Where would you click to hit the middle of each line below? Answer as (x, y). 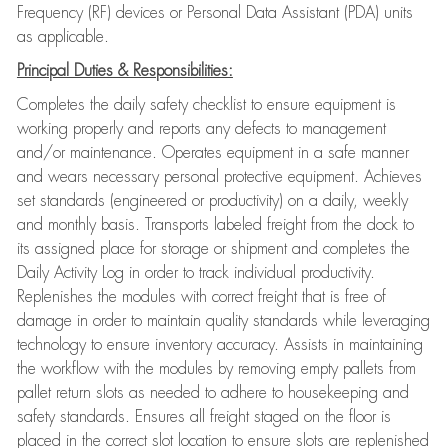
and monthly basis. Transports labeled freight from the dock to (215, 225)
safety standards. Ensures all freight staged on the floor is (203, 417)
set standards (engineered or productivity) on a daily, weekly (212, 201)
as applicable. (62, 37)
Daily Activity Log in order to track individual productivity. (195, 273)
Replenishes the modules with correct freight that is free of (201, 297)
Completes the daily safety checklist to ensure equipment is (206, 105)
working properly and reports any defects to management (201, 129)
